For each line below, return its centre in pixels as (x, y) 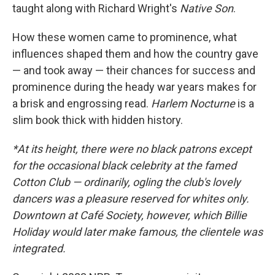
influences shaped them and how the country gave (135, 54)
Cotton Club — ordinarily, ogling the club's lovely (126, 182)
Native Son (207, 8)
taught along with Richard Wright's (96, 8)
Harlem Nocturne (193, 103)
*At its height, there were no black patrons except (132, 149)
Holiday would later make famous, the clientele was (137, 232)
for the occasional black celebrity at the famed (124, 165)
